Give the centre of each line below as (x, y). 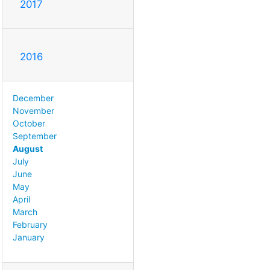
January (29, 237)
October (29, 123)
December (33, 98)
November (33, 110)
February (30, 224)
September (35, 136)
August (28, 148)
